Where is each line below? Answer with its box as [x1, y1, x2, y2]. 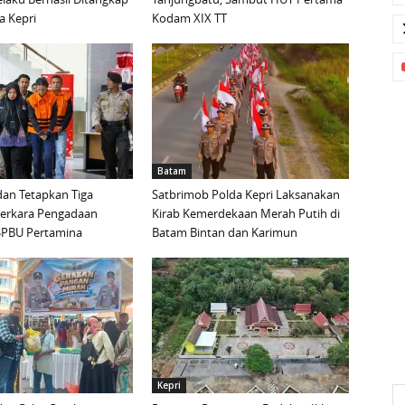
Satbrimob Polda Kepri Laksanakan [152, 186, 340, 203]
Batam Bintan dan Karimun [152, 224, 297, 241]
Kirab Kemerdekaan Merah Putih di [152, 205, 340, 222]
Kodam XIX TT [152, 10, 227, 27]
